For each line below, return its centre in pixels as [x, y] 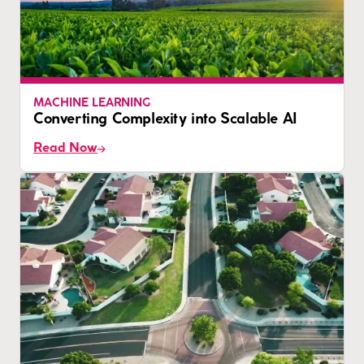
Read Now [65, 149]
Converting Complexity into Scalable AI [165, 120]
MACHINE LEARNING [92, 104]
